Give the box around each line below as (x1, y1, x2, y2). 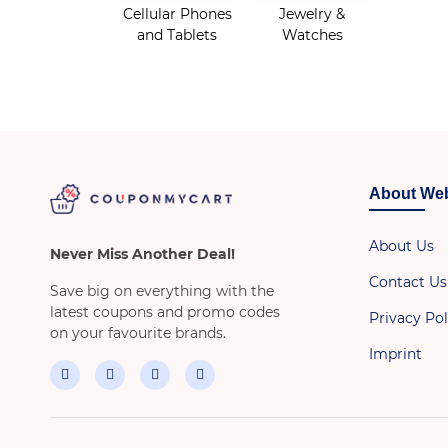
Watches (281, 25, 343, 44)
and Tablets (137, 25, 217, 44)
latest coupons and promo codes (50, 303, 280, 322)
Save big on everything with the (50, 282, 274, 301)
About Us (368, 236, 434, 255)
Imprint (368, 344, 422, 363)
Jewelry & (279, 4, 345, 23)
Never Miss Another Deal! (50, 245, 235, 264)
